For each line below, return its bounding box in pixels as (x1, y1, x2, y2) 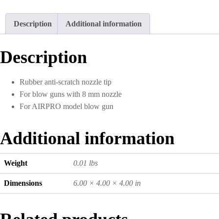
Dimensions (4, 178, 42, 187)
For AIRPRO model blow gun (20, 102, 113, 110)
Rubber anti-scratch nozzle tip (20, 77, 111, 86)
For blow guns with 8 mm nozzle (20, 89, 122, 98)
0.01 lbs (73, 158, 98, 167)
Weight (4, 158, 27, 167)
